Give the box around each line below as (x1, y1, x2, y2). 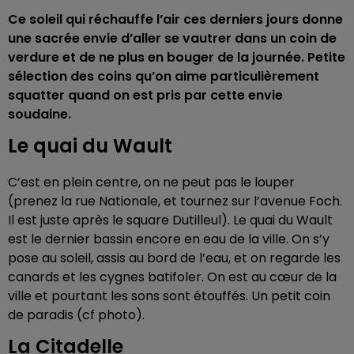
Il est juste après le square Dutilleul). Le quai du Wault (8, 210, 333, 229)
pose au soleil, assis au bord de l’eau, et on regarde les (8, 248, 341, 267)
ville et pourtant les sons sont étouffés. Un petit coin (8, 286, 330, 305)
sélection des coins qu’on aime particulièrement (8, 66, 319, 85)
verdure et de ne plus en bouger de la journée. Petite (8, 47, 345, 66)
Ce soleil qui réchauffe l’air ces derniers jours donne (8, 9, 343, 28)
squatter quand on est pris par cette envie (8, 85, 283, 104)
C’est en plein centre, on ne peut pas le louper (8, 172, 295, 191)
